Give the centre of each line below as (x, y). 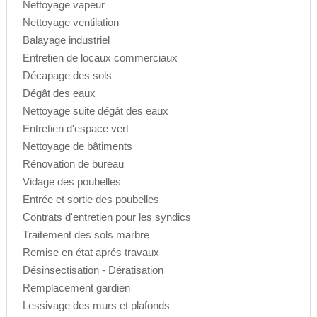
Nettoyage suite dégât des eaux (95, 111)
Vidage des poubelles (71, 182)
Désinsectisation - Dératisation (93, 270)
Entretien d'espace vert (75, 129)
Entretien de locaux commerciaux (100, 58)
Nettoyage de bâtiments (77, 146)
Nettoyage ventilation (70, 23)
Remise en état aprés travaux (91, 253)
